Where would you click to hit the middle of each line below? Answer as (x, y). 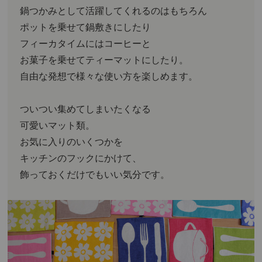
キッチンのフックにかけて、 (81, 157)
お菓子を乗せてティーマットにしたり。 (104, 59)
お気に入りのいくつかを (72, 141)
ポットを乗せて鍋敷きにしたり (86, 26)
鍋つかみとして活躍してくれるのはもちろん (114, 10)
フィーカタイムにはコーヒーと (86, 43)
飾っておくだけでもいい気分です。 (95, 174)
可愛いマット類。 (58, 125)
